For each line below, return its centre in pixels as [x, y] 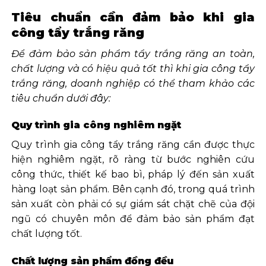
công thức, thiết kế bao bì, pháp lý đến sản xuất [133, 175]
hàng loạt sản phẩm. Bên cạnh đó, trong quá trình [133, 189]
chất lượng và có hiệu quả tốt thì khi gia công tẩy [133, 68]
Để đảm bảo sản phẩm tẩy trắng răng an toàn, [133, 53]
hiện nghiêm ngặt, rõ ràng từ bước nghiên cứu [133, 160]
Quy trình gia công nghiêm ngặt [96, 125]
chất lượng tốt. [47, 234]
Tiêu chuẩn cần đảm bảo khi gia [133, 17]
